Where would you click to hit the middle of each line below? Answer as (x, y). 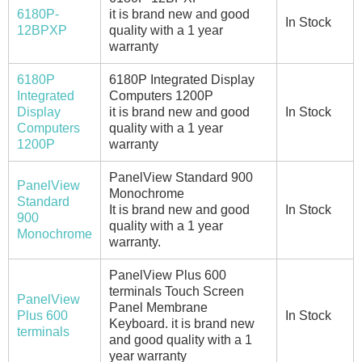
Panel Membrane (158, 307)
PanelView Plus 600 (168, 275)
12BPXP (42, 30)
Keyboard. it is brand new (182, 323)
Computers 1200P (161, 95)
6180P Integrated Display (182, 79)
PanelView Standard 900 (181, 177)
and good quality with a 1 (181, 339)
